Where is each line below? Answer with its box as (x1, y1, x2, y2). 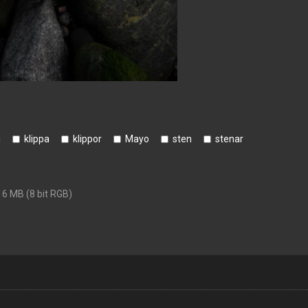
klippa (24, 133, 49, 144)
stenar (215, 133, 243, 144)
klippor (73, 133, 102, 144)
